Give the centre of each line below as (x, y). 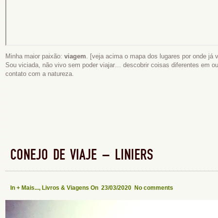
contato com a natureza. (40, 74)
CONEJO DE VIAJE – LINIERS (82, 155)
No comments (154, 188)
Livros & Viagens (65, 188)
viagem (75, 56)
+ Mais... (28, 188)
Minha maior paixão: (35, 56)
